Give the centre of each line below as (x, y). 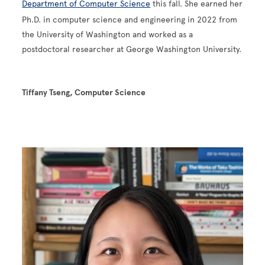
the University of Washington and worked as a (108, 34)
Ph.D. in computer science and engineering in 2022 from (130, 20)
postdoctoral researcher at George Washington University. (132, 49)
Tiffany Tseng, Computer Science (84, 92)
